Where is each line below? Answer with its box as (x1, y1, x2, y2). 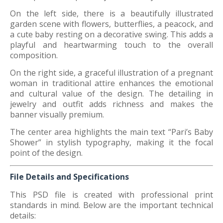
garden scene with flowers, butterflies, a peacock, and (10, 18, 213, 29)
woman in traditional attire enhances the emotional (10, 78, 213, 89)
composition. (10, 50, 58, 61)
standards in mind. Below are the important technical (10, 200, 213, 211)
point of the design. (10, 147, 83, 158)
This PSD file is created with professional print (10, 189, 213, 200)
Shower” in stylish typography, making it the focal (10, 137, 213, 148)
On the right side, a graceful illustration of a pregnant (10, 67, 213, 78)
